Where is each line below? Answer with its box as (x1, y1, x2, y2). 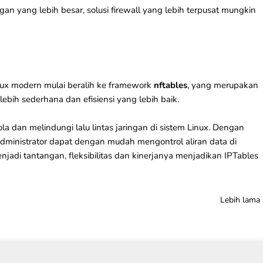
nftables (154, 79, 187, 91)
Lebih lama (220, 194, 260, 205)
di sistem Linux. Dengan (148, 122, 244, 133)
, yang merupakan (187, 79, 258, 91)
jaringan (116, 122, 148, 133)
